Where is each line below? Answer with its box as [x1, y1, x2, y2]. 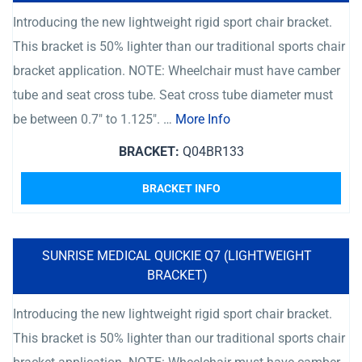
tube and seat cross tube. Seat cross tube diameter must [13, 87, 333, 103]
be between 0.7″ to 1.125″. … [13, 112, 175, 127]
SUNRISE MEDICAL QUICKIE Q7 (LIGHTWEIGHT [42, 248, 312, 263]
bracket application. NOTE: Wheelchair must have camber [13, 63, 340, 78]
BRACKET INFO [141, 182, 221, 195]
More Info [175, 112, 230, 127]
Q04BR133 [179, 144, 244, 159]
